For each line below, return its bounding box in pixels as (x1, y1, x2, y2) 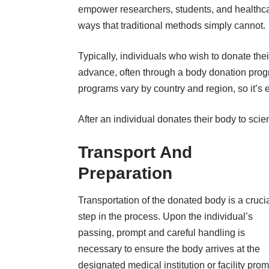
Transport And (78, 142, 192, 162)
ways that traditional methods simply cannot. (78, 20, 265, 31)
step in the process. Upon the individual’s (78, 211, 253, 222)
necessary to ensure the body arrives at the (78, 243, 260, 254)
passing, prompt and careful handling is (78, 227, 245, 238)
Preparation (78, 163, 177, 183)
